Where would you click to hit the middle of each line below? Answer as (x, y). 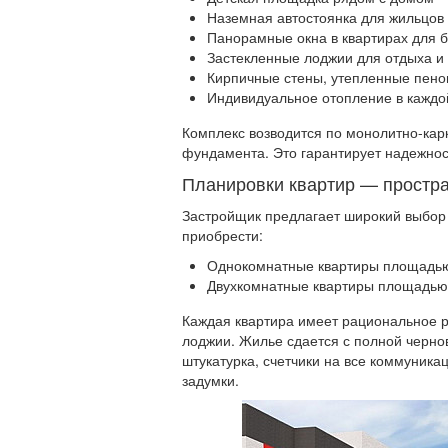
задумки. (210, 380)
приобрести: (222, 235)
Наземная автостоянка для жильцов (325, 17)
